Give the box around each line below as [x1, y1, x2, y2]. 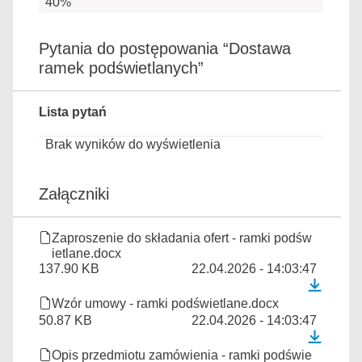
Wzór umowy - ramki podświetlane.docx [52, 297, 279, 311]
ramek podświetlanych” [39, 59, 204, 78]
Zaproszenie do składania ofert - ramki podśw [52, 231, 312, 246]
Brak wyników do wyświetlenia [45, 137, 221, 152]
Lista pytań [39, 105, 107, 120]
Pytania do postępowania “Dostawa [39, 40, 291, 58]
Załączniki [39, 185, 109, 204]
